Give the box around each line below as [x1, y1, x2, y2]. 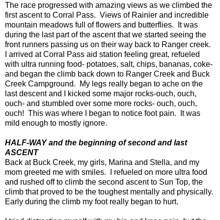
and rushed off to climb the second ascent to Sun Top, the [5, 177, 203, 186]
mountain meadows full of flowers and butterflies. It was [5, 20, 198, 29]
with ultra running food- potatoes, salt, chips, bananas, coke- [5, 59, 213, 68]
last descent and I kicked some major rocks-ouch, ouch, [5, 89, 196, 98]
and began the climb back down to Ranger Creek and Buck [5, 69, 210, 78]
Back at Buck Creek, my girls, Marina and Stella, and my [5, 158, 199, 166]
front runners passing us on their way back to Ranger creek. [5, 40, 213, 49]
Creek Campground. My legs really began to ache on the [5, 79, 203, 88]
